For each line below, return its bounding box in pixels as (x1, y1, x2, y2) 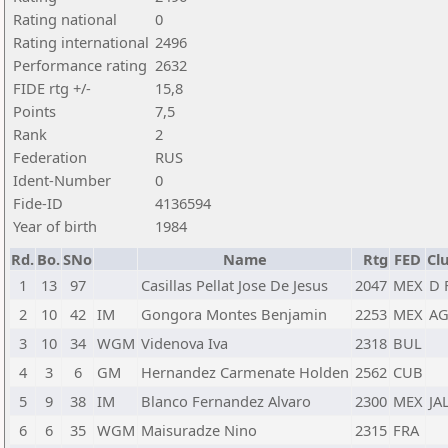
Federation (13, 147, 87, 167)
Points (13, 101, 56, 121)
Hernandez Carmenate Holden (141, 362, 349, 382)
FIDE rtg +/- (13, 78, 91, 98)
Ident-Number (13, 170, 111, 190)
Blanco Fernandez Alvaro (141, 391, 311, 411)
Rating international (13, 32, 149, 52)
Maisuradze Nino (141, 420, 257, 440)
